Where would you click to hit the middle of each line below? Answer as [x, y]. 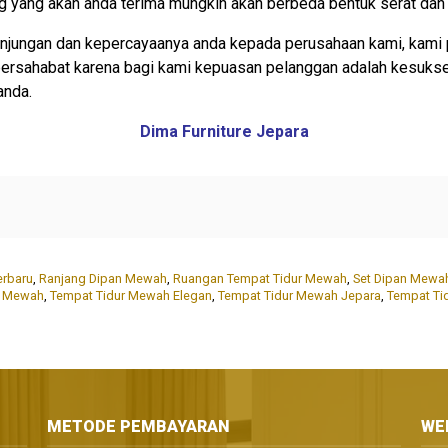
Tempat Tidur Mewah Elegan [131, 296]
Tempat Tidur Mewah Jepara [299, 296]
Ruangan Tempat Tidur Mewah [260, 279]
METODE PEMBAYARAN [139, 426]
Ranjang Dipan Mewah [103, 279]
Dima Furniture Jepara [224, 132]
